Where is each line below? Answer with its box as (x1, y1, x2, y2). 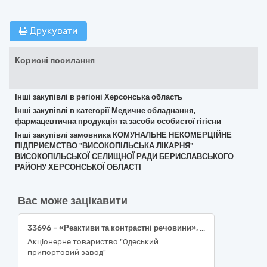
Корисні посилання (15, 55, 95, 66)
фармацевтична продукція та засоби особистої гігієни (15, 117, 221, 126)
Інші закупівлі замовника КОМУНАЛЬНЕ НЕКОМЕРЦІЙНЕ (15, 131, 232, 139)
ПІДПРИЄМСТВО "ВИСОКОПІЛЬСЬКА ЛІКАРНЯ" (15, 141, 193, 150)
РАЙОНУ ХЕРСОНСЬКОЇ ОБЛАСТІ (15, 163, 141, 172)
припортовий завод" (27, 248, 106, 257)
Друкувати (27, 26, 77, 36)
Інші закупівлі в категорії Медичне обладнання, (15, 106, 195, 115)
